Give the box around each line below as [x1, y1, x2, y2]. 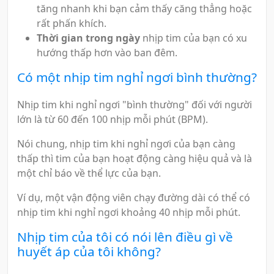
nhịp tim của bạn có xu [140, 31, 247, 45]
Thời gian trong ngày [37, 31, 140, 45]
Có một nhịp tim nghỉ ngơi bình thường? [17, 68, 257, 86]
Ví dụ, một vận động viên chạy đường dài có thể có [17, 190, 250, 204]
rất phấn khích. [37, 16, 106, 30]
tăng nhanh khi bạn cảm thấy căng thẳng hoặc [37, 1, 252, 15]
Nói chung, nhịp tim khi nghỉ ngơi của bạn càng [17, 136, 235, 150]
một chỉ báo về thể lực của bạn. [17, 166, 161, 180]
